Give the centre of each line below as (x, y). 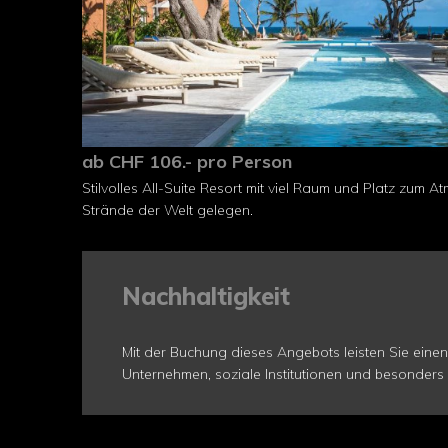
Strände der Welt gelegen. (167, 210)
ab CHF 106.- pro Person (187, 161)
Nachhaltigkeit (206, 296)
